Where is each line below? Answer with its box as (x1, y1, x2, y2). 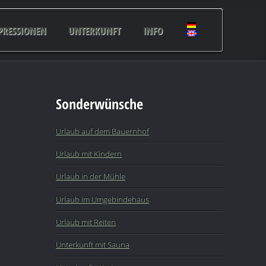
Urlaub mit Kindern (56, 148, 122, 159)
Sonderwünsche (56, 93, 143, 113)
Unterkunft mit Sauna (56, 239, 129, 251)
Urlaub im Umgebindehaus (56, 194, 149, 205)
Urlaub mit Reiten (56, 216, 116, 227)
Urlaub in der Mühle (56, 171, 125, 182)
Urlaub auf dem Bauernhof (56, 125, 149, 137)
